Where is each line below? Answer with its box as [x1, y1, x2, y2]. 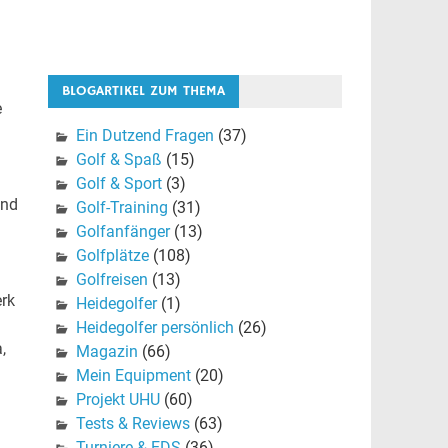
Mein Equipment [75, 366, 191, 386]
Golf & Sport [75, 174, 162, 194]
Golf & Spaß [75, 150, 162, 170]
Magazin [75, 342, 138, 362]
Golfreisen [75, 270, 148, 290]
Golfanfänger [75, 222, 170, 242]
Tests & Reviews [75, 414, 190, 434]
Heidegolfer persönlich [75, 318, 234, 338]
